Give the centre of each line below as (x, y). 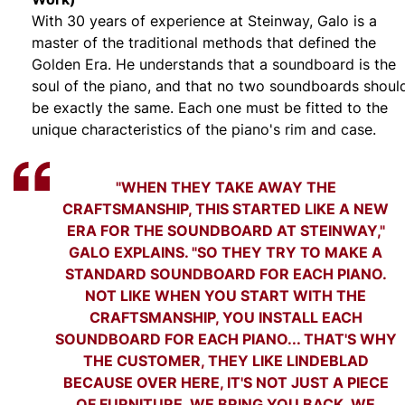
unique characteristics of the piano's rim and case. (204, 129)
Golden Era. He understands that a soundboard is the (214, 64)
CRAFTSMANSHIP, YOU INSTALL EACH (226, 316)
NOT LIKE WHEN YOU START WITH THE (226, 295)
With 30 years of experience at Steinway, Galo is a (204, 20)
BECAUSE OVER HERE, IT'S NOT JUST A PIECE (226, 381)
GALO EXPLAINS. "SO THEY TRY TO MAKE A (226, 251)
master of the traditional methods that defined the (204, 42)
